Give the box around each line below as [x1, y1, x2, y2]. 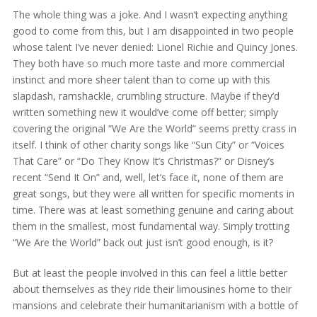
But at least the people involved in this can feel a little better [12, 265, 287, 279]
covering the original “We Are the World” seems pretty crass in [12, 121, 296, 135]
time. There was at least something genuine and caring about [12, 202, 294, 217]
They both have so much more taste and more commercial [12, 56, 284, 70]
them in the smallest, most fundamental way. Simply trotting [12, 219, 289, 233]
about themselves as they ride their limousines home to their [12, 282, 292, 296]
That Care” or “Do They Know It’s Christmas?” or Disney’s [12, 154, 275, 168]
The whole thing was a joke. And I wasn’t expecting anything [12, 7, 287, 21]
